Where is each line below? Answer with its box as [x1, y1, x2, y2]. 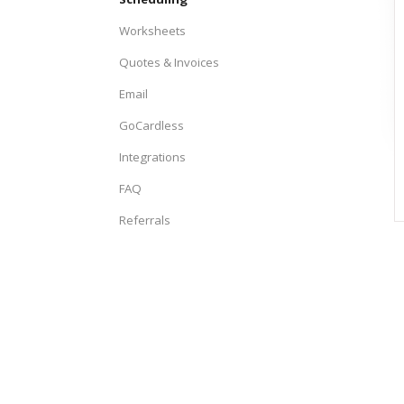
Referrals [119, 212, 170, 228]
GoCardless [119, 117, 184, 133]
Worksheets [119, 23, 186, 39]
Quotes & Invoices [119, 54, 219, 70]
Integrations [119, 149, 186, 165]
